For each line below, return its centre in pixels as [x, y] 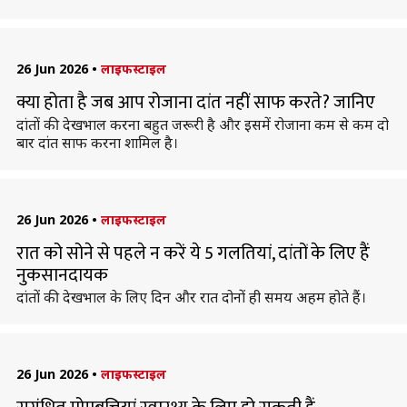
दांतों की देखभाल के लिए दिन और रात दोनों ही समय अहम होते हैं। [191, 297]
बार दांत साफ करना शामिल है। [97, 143]
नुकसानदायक [62, 275]
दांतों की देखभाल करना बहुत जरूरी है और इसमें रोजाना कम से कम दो [202, 124]
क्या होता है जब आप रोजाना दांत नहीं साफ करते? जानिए [195, 103]
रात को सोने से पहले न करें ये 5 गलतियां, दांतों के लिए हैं [193, 253]
